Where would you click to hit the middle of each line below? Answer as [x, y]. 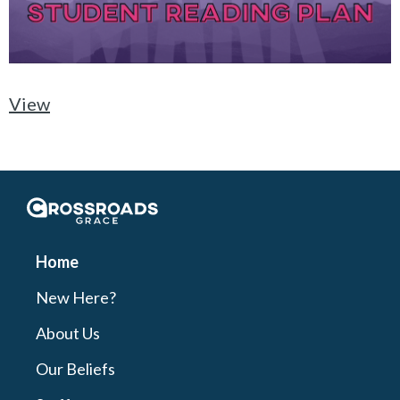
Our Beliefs [75, 368]
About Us [68, 333]
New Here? [76, 297]
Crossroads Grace [131, 210]
